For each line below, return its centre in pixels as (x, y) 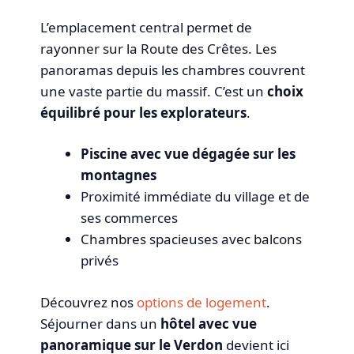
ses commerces (130, 218)
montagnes (119, 175)
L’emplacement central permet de (147, 27)
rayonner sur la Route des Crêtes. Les (159, 48)
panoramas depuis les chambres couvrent (173, 70)
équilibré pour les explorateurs (144, 112)
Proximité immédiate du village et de (196, 197)
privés (100, 261)
